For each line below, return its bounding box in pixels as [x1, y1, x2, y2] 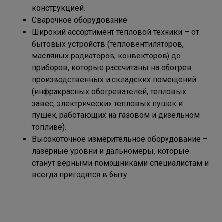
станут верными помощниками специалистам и [32, 158, 209, 167]
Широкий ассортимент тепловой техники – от [32, 27, 199, 37]
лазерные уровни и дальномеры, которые [32, 146, 189, 156]
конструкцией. [32, 3, 85, 13]
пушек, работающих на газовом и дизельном [32, 111, 200, 120]
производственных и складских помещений [32, 75, 196, 84]
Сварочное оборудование [32, 15, 127, 25]
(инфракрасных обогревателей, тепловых [32, 87, 186, 96]
